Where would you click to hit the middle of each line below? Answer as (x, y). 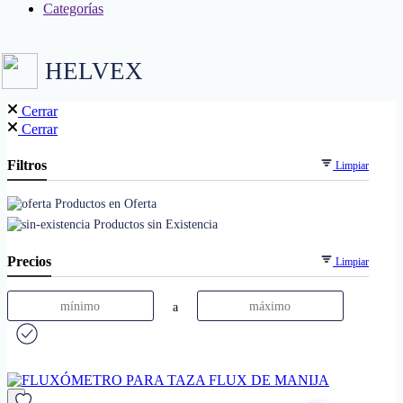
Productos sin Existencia (154, 224)
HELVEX (94, 72)
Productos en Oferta (104, 203)
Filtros (27, 165)
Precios (29, 261)
